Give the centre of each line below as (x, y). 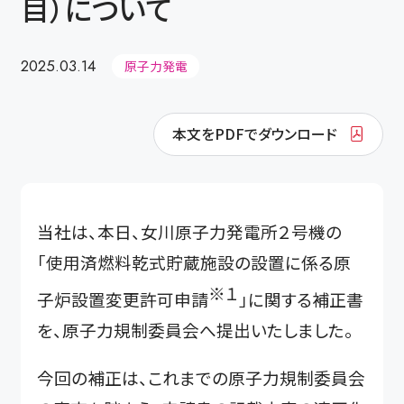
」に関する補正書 (302, 299)
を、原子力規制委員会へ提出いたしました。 (196, 330)
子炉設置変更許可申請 (123, 299)
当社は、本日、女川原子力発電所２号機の (190, 231)
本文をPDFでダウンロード (255, 134)
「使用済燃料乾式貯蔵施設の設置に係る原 (194, 262)
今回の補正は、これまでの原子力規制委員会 (202, 378)
